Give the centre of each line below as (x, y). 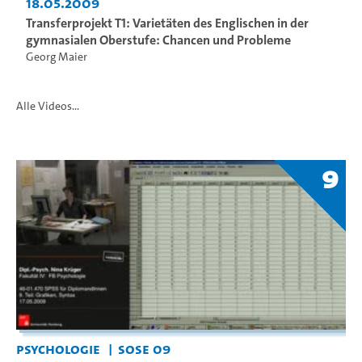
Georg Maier (57, 57)
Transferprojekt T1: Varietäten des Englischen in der (167, 23)
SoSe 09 (144, 349)
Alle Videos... (48, 106)
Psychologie (58, 349)
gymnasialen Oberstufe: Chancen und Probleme (158, 40)
